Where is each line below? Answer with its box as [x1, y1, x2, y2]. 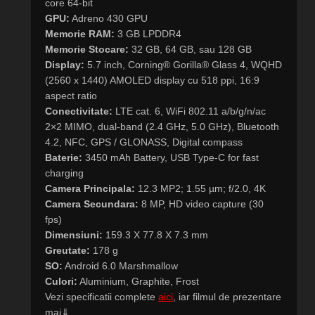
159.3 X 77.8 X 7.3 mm [103, 229, 208, 240]
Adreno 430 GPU [70, 12, 148, 24]
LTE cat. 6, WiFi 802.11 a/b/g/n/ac [112, 105, 266, 117]
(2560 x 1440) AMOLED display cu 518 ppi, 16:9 [45, 74, 259, 86]
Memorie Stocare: [45, 43, 129, 55]
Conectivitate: [45, 105, 112, 117]
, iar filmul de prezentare [173, 290, 281, 302]
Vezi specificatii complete [45, 290, 158, 302]
